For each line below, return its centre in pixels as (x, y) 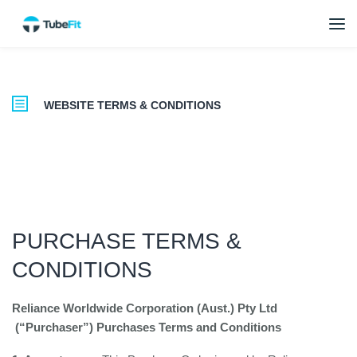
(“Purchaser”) (54, 327)
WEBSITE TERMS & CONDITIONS (132, 105)
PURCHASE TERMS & (127, 241)
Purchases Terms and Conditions (189, 327)
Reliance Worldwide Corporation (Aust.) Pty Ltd (145, 308)
